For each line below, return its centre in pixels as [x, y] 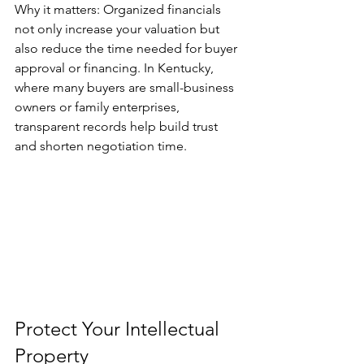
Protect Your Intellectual [119, 329]
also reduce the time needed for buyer [128, 48]
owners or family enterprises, [99, 106]
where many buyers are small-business [126, 87]
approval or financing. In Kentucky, [116, 67]
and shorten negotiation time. [101, 145]
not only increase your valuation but [119, 28]
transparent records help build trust [118, 126]
